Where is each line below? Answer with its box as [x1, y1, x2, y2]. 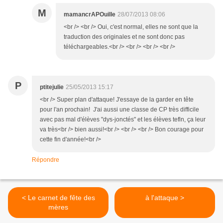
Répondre [32, 156, 59, 164]
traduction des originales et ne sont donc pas [64, 33, 185, 41]
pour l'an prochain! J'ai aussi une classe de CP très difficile [40, 106, 199, 113]
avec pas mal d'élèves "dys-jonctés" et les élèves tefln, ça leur [40, 116, 206, 123]
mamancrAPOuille [64, 11, 115, 18]
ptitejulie [40, 84, 64, 91]
